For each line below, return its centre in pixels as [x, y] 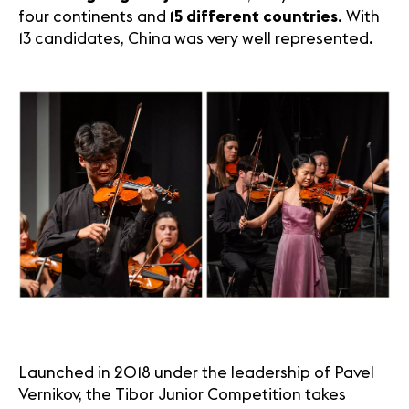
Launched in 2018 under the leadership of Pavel [196, 373]
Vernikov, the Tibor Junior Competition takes [182, 395]
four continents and [94, 17]
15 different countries [254, 17]
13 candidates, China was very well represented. [196, 39]
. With [359, 17]
